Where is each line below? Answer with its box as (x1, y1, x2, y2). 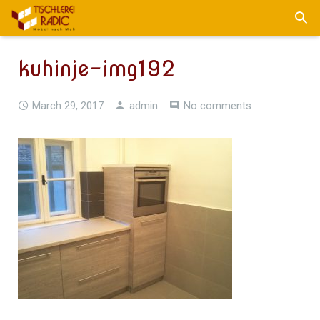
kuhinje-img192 (18, 56, 175, 81)
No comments (184, 99, 251, 112)
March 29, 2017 (32, 99, 104, 112)
